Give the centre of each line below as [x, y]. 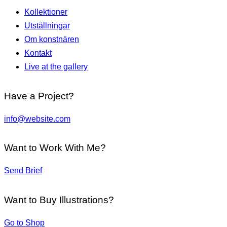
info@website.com [37, 119]
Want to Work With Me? [55, 148]
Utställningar [47, 26]
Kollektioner [46, 12]
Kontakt [38, 53]
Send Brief [23, 171]
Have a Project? [39, 96]
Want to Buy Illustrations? [59, 200]
